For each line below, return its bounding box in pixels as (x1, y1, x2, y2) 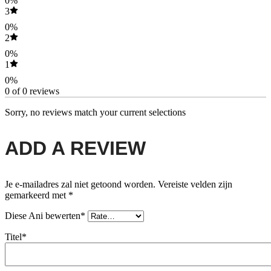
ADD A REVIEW (5, 137, 146, 159)
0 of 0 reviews (5, 85, 59, 96)
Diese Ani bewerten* (5, 210, 85, 221)
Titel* (5, 231, 27, 242)
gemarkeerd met (5, 189, 68, 200)
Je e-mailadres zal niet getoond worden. (5, 178, 155, 189)
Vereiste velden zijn (158, 178, 232, 189)
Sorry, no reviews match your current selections (5, 106, 186, 117)
